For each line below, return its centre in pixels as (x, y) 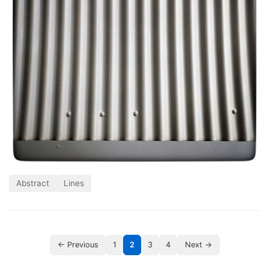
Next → (198, 245)
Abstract (33, 183)
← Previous (78, 245)
